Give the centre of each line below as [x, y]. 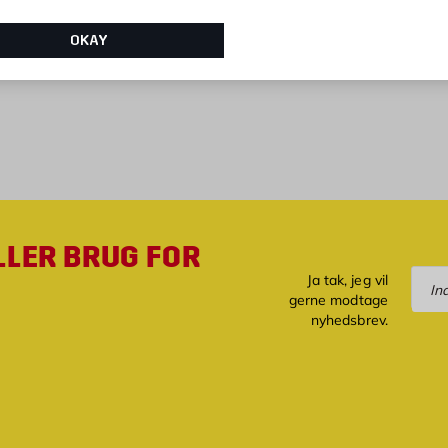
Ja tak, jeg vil [347, 280]
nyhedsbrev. [349, 320]
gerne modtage [338, 300]
